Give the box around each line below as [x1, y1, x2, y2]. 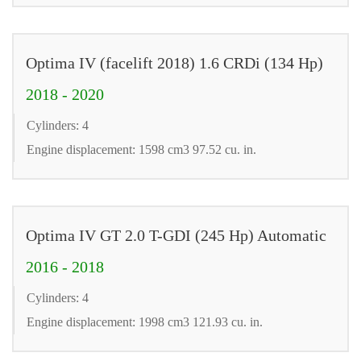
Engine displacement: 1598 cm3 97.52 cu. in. [27, 142, 256, 156]
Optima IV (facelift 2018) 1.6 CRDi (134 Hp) [26, 53, 323, 72]
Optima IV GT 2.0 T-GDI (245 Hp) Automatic [26, 226, 326, 244]
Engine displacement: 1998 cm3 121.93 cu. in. [27, 314, 263, 329]
